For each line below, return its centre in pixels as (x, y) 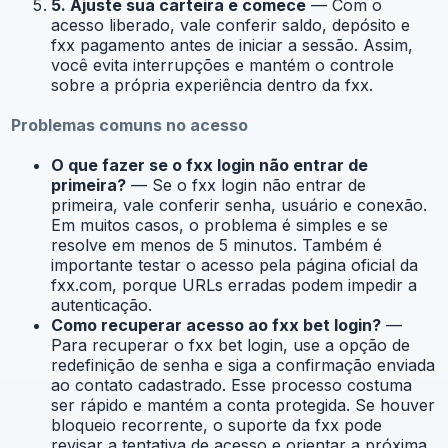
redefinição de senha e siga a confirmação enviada (243, 365)
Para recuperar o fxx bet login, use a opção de (230, 345)
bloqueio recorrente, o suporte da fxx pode (216, 425)
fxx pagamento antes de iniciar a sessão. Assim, (232, 45)
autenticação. (101, 305)
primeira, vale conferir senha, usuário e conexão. (239, 205)
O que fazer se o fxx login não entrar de (209, 165)
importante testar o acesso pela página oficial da (234, 265)
